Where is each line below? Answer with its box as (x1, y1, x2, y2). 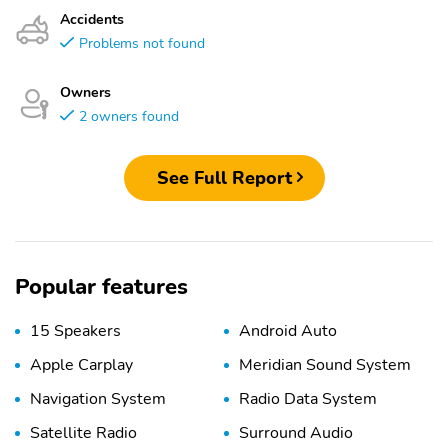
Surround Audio (239, 422, 353, 445)
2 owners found (79, 106, 179, 126)
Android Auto (239, 320, 337, 343)
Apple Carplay (30, 354, 133, 377)
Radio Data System (239, 388, 377, 411)
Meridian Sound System (239, 354, 411, 377)
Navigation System (30, 388, 166, 411)
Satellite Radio (30, 422, 137, 445)
